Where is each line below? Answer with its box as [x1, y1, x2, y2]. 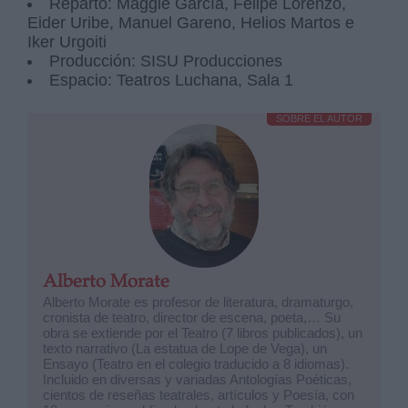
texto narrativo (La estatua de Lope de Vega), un [43, 340, 328, 356]
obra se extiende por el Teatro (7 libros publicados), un [43, 324, 363, 341]
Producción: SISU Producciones [49, 51, 283, 70]
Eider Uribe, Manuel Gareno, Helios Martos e [27, 13, 355, 32]
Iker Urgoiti [27, 32, 107, 51]
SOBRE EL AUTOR [275, 112, 362, 124]
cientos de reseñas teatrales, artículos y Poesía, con [43, 386, 355, 403]
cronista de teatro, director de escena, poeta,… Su [43, 309, 342, 325]
